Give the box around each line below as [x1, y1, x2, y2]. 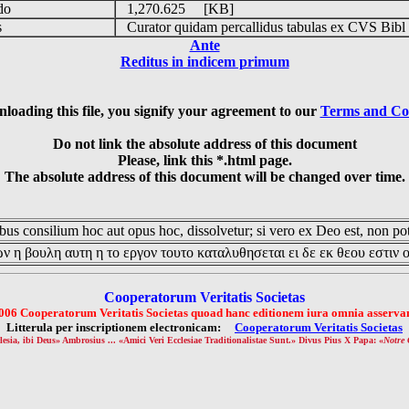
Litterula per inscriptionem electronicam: [6, 320, 235, 334]
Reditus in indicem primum [120, 54, 289, 69]
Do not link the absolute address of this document [52, 136, 357, 152]
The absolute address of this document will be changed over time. [4, 169, 405, 184]
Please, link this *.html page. [117, 152, 292, 168]
